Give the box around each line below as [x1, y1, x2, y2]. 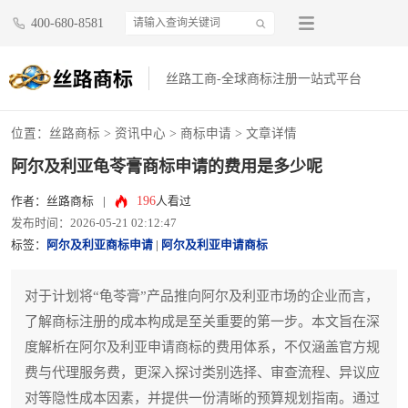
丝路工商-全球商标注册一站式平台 [166, 72, 362, 87]
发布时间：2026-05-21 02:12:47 [11, 217, 177, 230]
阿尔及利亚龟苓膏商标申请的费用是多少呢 [11, 158, 322, 177]
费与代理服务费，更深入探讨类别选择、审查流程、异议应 [25, 365, 380, 381]
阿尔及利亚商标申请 [46, 239, 153, 252]
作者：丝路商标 [11, 195, 94, 209]
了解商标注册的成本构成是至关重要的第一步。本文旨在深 [25, 314, 380, 330]
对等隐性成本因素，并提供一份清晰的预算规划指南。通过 [25, 391, 380, 406]
